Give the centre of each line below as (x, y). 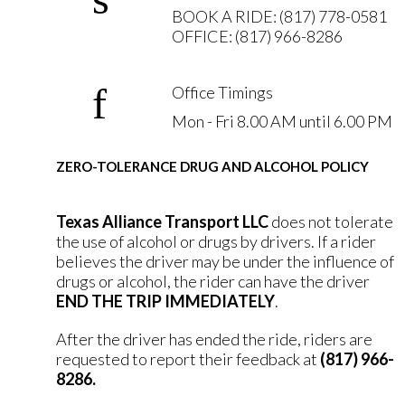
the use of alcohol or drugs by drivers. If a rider (216, 241)
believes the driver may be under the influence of (225, 261)
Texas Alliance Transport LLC (162, 221)
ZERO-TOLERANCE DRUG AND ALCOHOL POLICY (212, 166)
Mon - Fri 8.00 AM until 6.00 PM (282, 121)
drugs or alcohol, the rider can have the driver (213, 281)
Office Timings (222, 92)
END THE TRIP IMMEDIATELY (165, 301)
